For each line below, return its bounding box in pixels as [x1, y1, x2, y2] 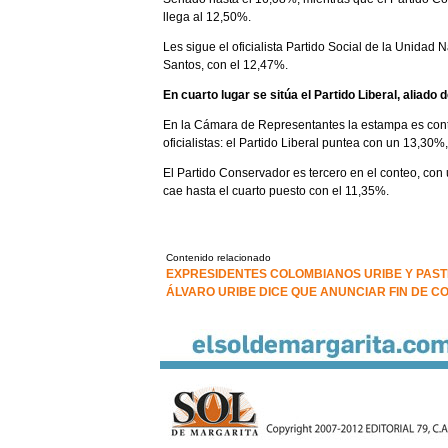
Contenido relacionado [166, 251, 271, 263]
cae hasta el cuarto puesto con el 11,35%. [163, 184, 389, 199]
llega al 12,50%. [163, 10, 251, 25]
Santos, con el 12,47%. [163, 58, 288, 73]
